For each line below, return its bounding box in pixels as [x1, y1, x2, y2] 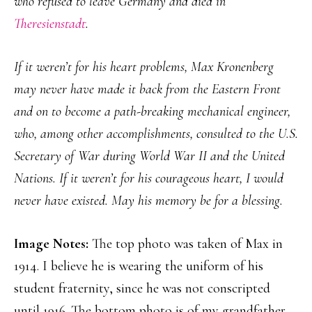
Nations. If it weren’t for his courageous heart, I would [14, 170, 283, 187]
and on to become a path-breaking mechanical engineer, [14, 103, 290, 120]
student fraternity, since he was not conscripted [14, 280, 270, 297]
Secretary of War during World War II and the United [14, 148, 285, 165]
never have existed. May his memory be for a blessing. [14, 192, 283, 210]
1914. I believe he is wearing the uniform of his [14, 258, 263, 275]
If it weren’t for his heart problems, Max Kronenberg [14, 58, 274, 76]
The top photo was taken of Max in [92, 235, 283, 253]
